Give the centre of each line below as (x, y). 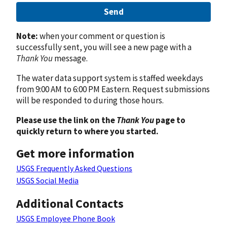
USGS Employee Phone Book (66, 219)
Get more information (75, 154)
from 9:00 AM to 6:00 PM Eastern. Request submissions (113, 89)
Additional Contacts (70, 204)
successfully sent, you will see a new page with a (104, 47)
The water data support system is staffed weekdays (110, 78)
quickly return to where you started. (87, 131)
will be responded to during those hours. (90, 100)
